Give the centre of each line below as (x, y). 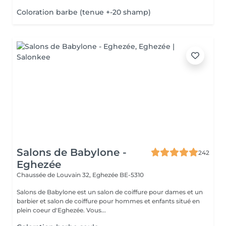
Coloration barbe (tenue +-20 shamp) (84, 12)
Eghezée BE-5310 (118, 175)
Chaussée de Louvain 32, (54, 175)
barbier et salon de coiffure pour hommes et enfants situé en (108, 201)
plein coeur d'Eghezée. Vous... (96, 210)
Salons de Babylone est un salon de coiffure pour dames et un (110, 192)
